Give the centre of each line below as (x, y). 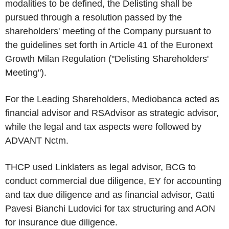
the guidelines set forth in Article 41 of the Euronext (109, 45)
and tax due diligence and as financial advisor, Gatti (110, 195)
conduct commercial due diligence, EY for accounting (113, 181)
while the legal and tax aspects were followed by (103, 127)
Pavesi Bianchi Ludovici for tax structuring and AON (110, 209)
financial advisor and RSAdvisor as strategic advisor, (112, 113)
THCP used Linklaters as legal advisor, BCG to (100, 167)
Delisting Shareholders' (162, 59)
